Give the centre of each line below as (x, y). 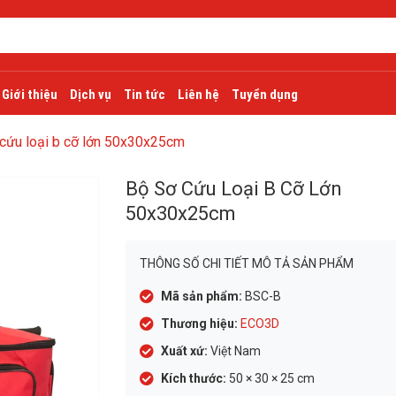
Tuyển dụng (265, 95)
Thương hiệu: (199, 324)
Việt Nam (234, 351)
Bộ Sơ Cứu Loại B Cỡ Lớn (233, 189)
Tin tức (145, 95)
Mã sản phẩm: (201, 296)
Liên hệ (198, 95)
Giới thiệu (30, 95)
